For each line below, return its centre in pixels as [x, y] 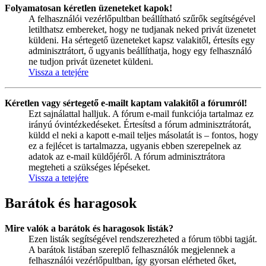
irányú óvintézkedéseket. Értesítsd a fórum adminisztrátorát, [140, 125]
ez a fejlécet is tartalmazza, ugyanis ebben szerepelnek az [135, 146]
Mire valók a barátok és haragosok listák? [89, 228]
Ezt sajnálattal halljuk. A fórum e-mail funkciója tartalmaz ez [141, 114]
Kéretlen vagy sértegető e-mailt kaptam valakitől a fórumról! [126, 103]
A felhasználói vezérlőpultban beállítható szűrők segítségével [142, 19]
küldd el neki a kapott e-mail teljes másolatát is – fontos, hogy [143, 135]
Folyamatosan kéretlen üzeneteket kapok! [88, 8]
